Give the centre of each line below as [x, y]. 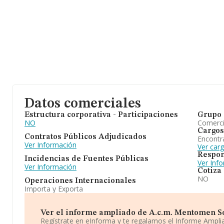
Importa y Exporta [54, 189]
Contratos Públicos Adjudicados [85, 137]
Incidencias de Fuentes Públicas [86, 159]
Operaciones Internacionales [80, 181]
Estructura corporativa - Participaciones [101, 115]
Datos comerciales [83, 104]
